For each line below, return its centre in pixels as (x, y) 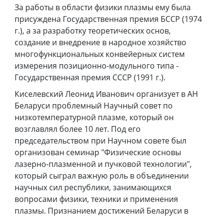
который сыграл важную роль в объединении (102, 176)
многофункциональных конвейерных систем (100, 54)
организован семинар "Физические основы (98, 153)
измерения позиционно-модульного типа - (97, 66)
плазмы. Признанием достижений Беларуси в (101, 211)
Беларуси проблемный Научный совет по (94, 106)
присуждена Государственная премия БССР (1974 (108, 19)
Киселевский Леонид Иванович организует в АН (106, 94)
